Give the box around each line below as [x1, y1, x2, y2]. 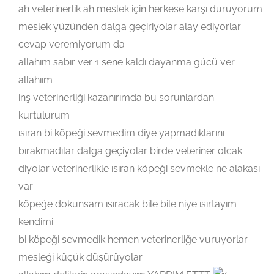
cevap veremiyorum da [18, 39, 125, 51]
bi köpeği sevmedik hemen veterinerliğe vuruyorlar [18, 234, 248, 246]
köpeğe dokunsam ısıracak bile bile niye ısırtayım [18, 198, 237, 210]
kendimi [18, 216, 53, 228]
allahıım [18, 74, 53, 86]
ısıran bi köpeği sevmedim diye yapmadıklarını [18, 127, 224, 139]
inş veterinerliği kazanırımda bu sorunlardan [18, 92, 214, 104]
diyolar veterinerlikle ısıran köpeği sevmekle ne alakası [18, 163, 260, 175]
